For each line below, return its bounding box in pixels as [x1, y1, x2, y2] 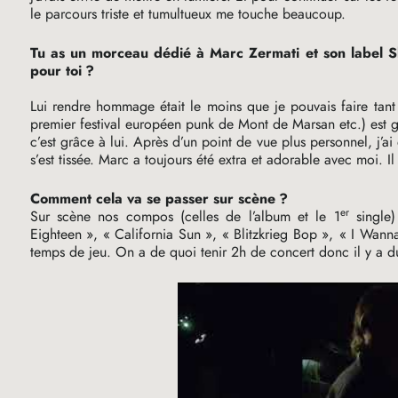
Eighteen [29, 224, 82, 245]
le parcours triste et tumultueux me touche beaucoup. [29, 4, 346, 25]
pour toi [29, 60, 82, 82]
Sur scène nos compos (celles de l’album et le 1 [29, 206, 340, 227]
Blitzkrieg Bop [234, 224, 318, 245]
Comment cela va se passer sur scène [29, 188, 275, 210]
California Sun [114, 224, 201, 245]
